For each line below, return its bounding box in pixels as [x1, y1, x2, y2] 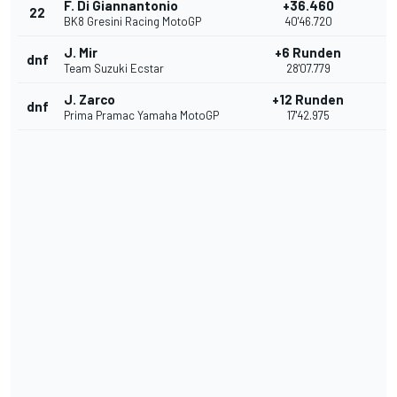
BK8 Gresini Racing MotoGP [64, 14, 201, 29]
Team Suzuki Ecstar [64, 61, 164, 76]
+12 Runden [272, 91, 344, 108]
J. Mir [64, 44, 97, 61]
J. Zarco [64, 91, 115, 108]
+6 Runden [275, 44, 341, 61]
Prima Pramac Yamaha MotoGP [64, 108, 219, 123]
